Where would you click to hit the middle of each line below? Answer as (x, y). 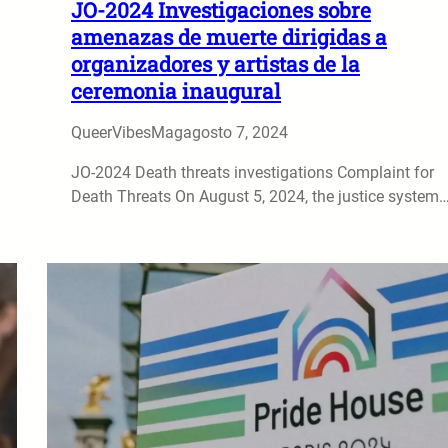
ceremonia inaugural (176, 90)
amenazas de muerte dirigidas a (229, 36)
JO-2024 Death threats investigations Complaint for (252, 172)
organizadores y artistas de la (215, 63)
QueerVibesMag (127, 132)
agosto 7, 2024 (235, 132)
